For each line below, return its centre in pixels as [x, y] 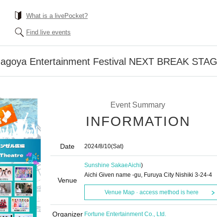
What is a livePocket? [57, 16]
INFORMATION [138, 121]
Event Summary [138, 105]
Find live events [48, 32]
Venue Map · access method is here [151, 192]
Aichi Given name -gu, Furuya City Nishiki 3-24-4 [148, 175]
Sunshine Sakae [106, 165]
